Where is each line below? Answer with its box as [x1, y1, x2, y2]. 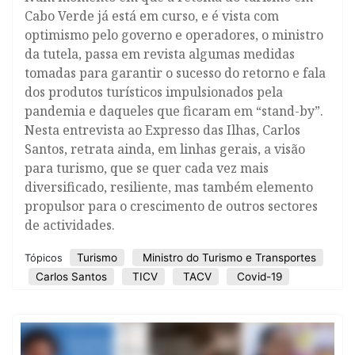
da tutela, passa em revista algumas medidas [25, 45, 295, 63]
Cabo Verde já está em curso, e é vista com [25, 7, 279, 25]
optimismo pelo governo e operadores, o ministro [25, 26, 323, 44]
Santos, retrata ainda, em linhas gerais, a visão [25, 140, 305, 158]
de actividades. [25, 216, 115, 235]
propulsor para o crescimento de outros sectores [25, 197, 318, 216]
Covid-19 [234, 270, 282, 284]
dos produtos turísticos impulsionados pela [25, 83, 283, 101]
